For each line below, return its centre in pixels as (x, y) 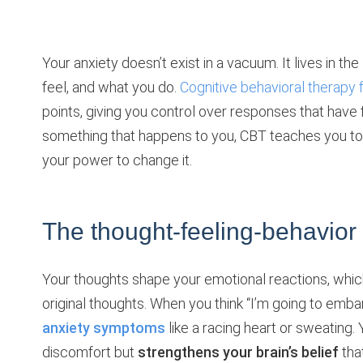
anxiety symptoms (104, 327)
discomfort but (90, 352)
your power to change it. (117, 160)
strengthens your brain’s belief (238, 352)
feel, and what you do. (111, 87)
